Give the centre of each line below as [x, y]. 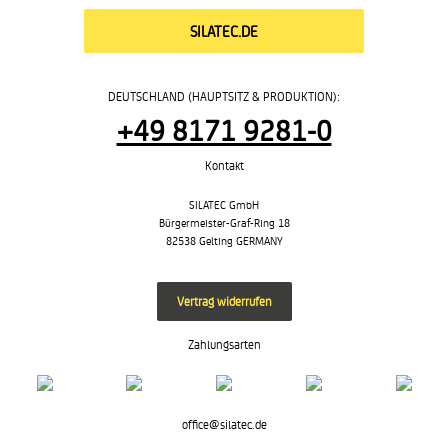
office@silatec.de [224, 424]
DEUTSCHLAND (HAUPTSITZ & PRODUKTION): [224, 96]
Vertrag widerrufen [224, 301]
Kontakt [224, 165]
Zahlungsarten [224, 344]
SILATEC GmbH [224, 204]
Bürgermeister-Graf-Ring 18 [224, 222]
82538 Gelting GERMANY [224, 240]
